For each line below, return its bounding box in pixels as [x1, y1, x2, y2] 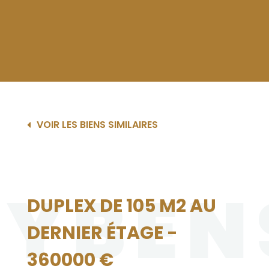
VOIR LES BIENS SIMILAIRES [36, 118, 158, 131]
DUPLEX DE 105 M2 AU [26, 193, 216, 219]
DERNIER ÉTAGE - [26, 220, 178, 246]
